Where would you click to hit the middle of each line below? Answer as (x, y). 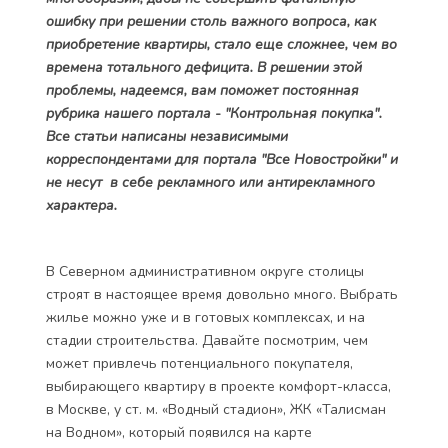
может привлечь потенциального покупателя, (199, 363)
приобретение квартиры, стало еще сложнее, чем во (221, 44)
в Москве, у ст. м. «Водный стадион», (168, 409)
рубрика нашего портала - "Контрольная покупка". (214, 113)
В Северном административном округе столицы (205, 271)
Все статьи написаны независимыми (167, 136)
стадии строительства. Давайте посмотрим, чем (207, 340)
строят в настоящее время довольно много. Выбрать (222, 294)
